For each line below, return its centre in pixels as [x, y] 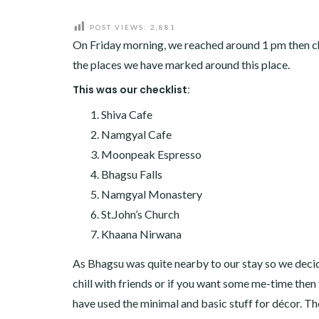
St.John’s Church [140, 214]
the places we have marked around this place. [181, 65]
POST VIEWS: [119, 27]
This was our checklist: [131, 90]
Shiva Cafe [127, 115]
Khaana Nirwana [141, 234]
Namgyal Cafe [136, 135]
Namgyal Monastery [152, 194]
